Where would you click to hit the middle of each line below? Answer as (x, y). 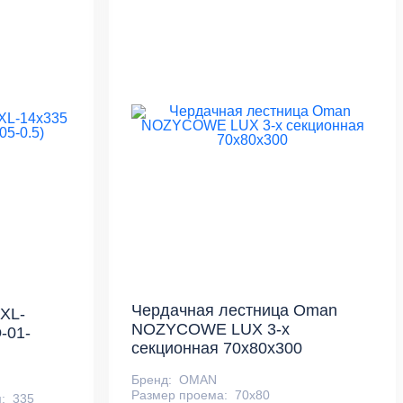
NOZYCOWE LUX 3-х (211, 329)
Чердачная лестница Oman (235, 310)
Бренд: (152, 379)
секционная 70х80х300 (217, 348)
